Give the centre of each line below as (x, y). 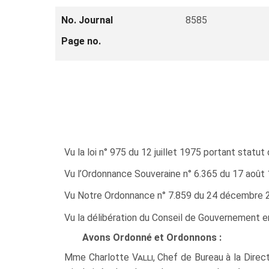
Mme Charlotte (98, 258)
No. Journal (87, 20)
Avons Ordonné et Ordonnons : (152, 237)
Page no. (81, 41)
